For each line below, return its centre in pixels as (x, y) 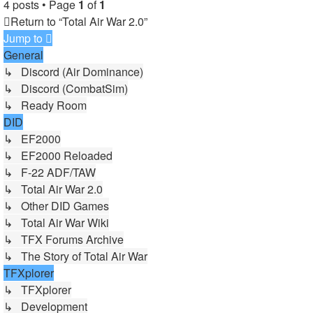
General (23, 54)
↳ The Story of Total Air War (75, 256)
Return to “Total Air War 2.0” (79, 21)
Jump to (23, 38)
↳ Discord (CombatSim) (66, 88)
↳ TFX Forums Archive (64, 239)
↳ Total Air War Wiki (56, 222)
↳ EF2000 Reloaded (58, 155)
